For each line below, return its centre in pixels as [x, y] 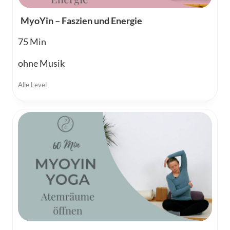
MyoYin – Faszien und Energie [81, 21]
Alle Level [32, 85]
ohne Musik [41, 63]
